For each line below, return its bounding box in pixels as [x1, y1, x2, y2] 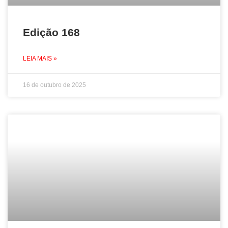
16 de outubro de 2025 [23, 81, 86, 89]
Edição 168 [23, 26, 80, 38]
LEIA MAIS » [23, 55, 57, 62]
